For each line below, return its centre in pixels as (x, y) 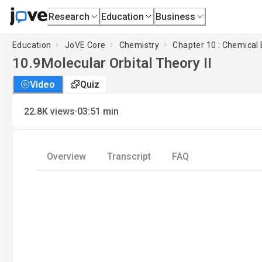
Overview (66, 156)
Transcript (129, 156)
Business (176, 16)
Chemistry (139, 45)
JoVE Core (85, 45)
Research (69, 16)
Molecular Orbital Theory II (126, 63)
